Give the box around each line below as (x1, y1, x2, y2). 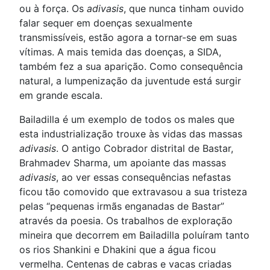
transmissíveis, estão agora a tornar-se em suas (19, 31, 237, 43)
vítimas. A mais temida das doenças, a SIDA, (19, 46, 221, 58)
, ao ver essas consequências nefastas (56, 171, 231, 183)
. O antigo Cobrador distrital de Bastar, (56, 142, 233, 154)
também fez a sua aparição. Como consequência (19, 60, 243, 72)
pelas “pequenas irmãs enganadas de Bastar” (19, 200, 224, 212)
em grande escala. (19, 89, 102, 101)
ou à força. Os (19, 2, 87, 14)
